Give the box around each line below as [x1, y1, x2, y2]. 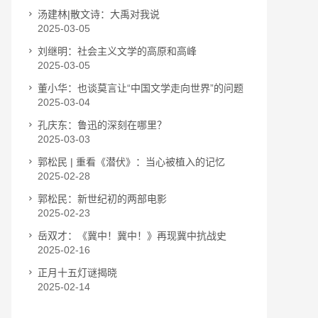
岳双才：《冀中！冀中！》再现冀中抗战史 [38, 230, 226, 241]
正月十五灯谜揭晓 [38, 267, 117, 278]
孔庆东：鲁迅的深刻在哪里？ [38, 119, 167, 131]
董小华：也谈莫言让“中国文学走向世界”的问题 [38, 82, 243, 94]
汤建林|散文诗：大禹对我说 [38, 9, 160, 20]
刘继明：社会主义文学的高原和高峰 [38, 45, 197, 57]
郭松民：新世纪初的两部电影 [38, 193, 167, 204]
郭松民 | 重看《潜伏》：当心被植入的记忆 [38, 156, 225, 168]
